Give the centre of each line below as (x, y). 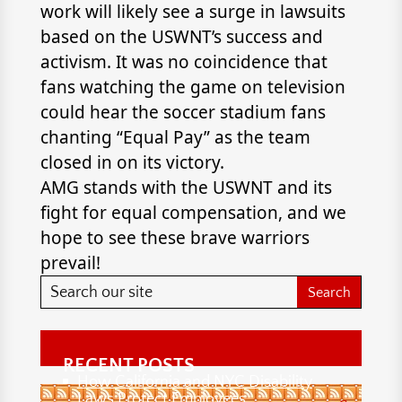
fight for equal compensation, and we (193, 213)
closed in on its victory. (132, 162)
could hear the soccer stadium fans (183, 112)
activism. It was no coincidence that (184, 62)
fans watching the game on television (192, 87)
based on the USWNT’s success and (181, 37)
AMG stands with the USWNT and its (186, 188)
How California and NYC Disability (194, 382)
